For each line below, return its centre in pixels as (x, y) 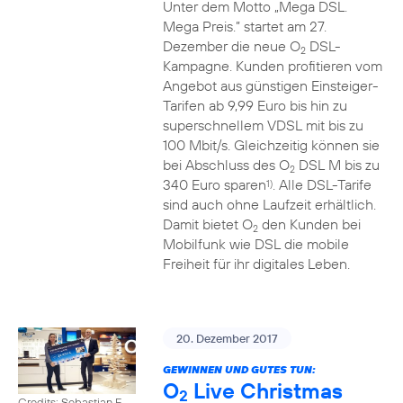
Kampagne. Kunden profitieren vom (272, 66)
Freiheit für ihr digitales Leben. (256, 264)
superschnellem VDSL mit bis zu (263, 125)
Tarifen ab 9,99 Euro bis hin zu (255, 105)
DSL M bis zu (337, 165)
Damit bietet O (207, 224)
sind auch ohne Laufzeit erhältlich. (269, 204)
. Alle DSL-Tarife (322, 184)
